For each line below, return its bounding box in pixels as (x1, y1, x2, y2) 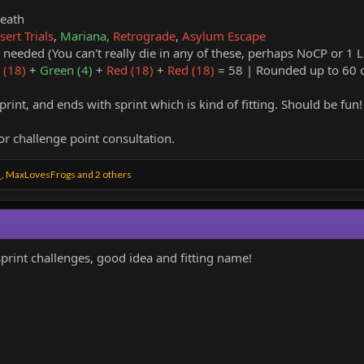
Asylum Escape (182, 27, 266, 44)
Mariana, (60, 27, 110, 44)
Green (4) (40, 61, 93, 78)
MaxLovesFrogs (6, 168, 76, 181)
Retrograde (113, 27, 175, 44)
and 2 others (76, 168, 132, 181)
